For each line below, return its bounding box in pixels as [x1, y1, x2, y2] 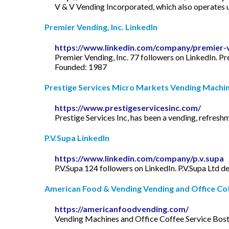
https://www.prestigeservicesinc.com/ [55, 103, 201, 113]
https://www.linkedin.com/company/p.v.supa [55, 153, 224, 164]
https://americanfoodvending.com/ [55, 204, 189, 214]
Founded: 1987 [55, 62, 107, 72]
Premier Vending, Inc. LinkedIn [44, 22, 157, 32]
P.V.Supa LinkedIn [44, 133, 109, 143]
